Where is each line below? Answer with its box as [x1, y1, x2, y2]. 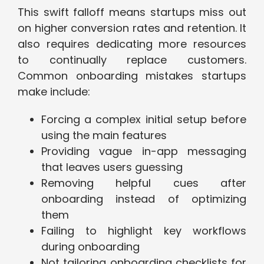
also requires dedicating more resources [18, 37, 246, 52]
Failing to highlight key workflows [41, 223, 246, 239]
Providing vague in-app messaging [41, 144, 246, 159]
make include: [18, 84, 90, 100]
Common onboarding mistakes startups [18, 68, 246, 84]
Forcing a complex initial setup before [41, 112, 246, 127]
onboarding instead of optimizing [41, 192, 246, 207]
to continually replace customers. [18, 52, 246, 68]
